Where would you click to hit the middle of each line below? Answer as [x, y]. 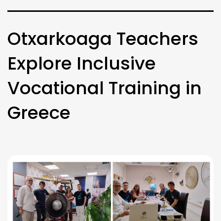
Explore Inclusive [82, 63]
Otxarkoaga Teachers [103, 38]
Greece [39, 112]
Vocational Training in [105, 88]
